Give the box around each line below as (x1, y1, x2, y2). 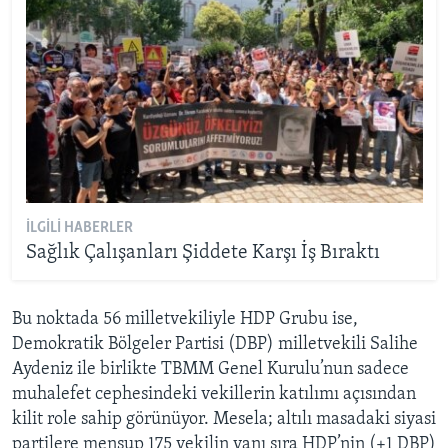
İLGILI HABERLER (25, 220, 133, 236)
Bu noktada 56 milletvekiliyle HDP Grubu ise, (12, 309, 358, 329)
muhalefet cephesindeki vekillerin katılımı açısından (12, 384, 416, 404)
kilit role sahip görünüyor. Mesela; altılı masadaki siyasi (12, 409, 436, 429)
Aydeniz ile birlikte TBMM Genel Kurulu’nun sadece (12, 359, 409, 379)
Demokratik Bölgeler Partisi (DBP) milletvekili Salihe (12, 334, 418, 354)
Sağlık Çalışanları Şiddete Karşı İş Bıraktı (25, 243, 380, 263)
